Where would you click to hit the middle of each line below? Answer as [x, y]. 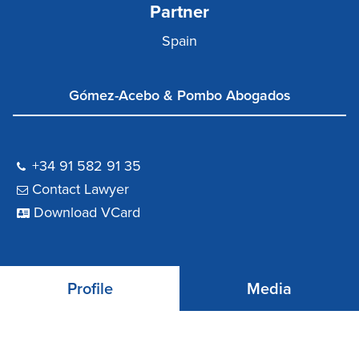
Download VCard [87, 213]
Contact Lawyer [81, 190]
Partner [179, 12]
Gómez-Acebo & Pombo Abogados [179, 96]
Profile [90, 290]
